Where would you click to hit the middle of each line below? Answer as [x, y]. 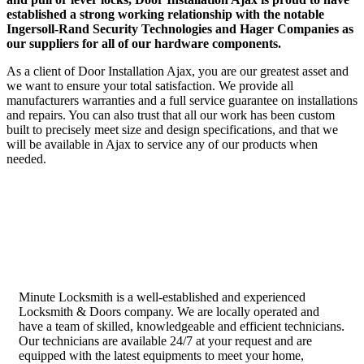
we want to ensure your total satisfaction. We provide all [150, 85]
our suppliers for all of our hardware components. [144, 43]
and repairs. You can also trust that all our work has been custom [171, 115]
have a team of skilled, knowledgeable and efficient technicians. [182, 326]
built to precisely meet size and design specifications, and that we [172, 129]
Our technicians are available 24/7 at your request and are [165, 340]
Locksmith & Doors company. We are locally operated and [169, 311]
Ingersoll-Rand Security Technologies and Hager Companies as [180, 28]
